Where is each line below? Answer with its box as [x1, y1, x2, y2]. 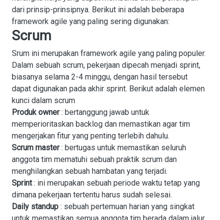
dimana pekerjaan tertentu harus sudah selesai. [12, 190, 172, 199]
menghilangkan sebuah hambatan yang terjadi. [12, 166, 167, 176]
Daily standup [12, 202, 58, 211]
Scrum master [12, 143, 59, 152]
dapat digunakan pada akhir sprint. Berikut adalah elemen [12, 84, 205, 93]
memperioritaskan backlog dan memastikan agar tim [12, 119, 190, 129]
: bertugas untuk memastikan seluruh [59, 143, 186, 152]
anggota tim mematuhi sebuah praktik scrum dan [12, 155, 177, 164]
